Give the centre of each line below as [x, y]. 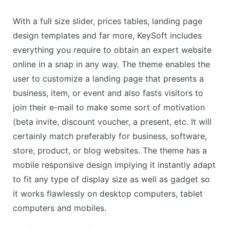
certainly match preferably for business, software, [110, 136]
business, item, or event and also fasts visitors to [108, 93]
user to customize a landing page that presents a [108, 79]
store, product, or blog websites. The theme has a [110, 151]
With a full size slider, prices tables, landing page [108, 21]
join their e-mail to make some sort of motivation [109, 108]
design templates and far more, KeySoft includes [107, 36]
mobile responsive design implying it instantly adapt [114, 165]
